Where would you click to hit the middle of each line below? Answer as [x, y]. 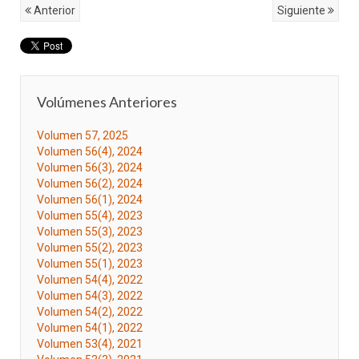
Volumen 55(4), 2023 [90, 216]
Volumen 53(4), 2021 [90, 344]
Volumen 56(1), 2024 [90, 200]
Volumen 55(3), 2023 [90, 232]
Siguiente [303, 10]
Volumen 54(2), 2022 [90, 312]
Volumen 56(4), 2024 [90, 151]
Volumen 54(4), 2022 [90, 280]
